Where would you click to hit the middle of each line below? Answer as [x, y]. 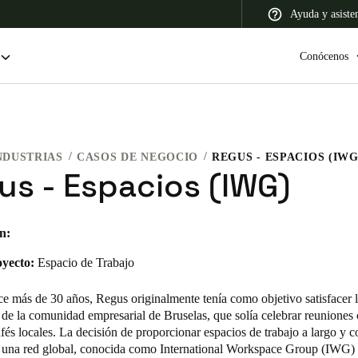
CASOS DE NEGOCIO [137, 157]
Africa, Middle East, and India [164, 163]
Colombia [46, 270]
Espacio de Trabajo [86, 263]
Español [42, 292]
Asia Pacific [289, 163]
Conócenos [324, 56]
